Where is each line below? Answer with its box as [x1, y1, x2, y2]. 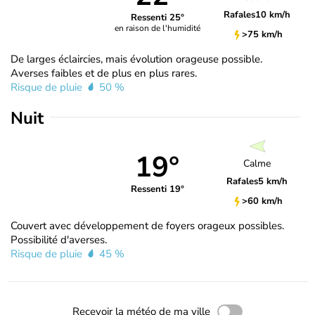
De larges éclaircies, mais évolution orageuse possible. [11, 51, 262, 66]
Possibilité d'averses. [11, 232, 107, 247]
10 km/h [255, 8, 291, 22]
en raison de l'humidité [114, 22, 200, 34]
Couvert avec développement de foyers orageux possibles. [11, 218, 284, 233]
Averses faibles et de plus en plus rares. [11, 65, 197, 80]
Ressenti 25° [130, 11, 184, 25]
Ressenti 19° [130, 183, 184, 196]
